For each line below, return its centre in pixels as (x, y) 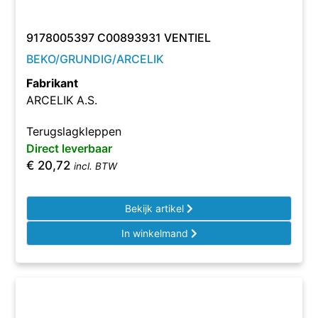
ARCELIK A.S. (62, 100)
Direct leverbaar (70, 148)
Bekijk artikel (156, 208)
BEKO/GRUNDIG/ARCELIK (95, 59)
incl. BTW (96, 166)
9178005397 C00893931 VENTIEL (119, 38)
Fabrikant (53, 83)
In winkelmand (156, 233)
